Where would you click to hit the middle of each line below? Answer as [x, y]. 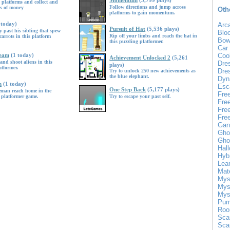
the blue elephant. [130, 76]
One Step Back [128, 89]
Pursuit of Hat [128, 29]
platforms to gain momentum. [142, 13]
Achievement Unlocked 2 [140, 57]
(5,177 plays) [164, 89]
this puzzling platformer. [137, 41]
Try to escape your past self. [140, 96]
